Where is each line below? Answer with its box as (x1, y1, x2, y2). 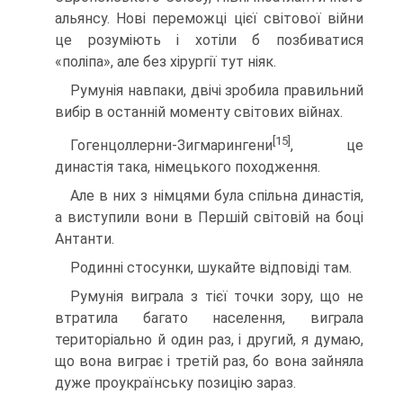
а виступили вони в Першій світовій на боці (55, 209, 363, 227)
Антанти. (55, 230, 114, 248)
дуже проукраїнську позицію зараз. (55, 374, 296, 392)
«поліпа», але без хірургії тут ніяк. (55, 52, 276, 70)
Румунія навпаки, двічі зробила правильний (70, 81, 363, 99)
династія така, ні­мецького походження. (55, 158, 320, 176)
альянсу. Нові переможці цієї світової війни (55, 9, 363, 27)
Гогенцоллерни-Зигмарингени (70, 137, 273, 155)
